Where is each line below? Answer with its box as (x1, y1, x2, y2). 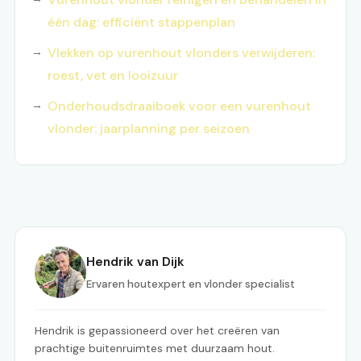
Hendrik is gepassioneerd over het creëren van (35, 323, 280, 338)
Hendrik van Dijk (86, 254, 185, 271)
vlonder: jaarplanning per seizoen (48, 120, 250, 138)
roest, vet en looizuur (48, 67, 178, 85)
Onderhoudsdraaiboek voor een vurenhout (48, 98, 311, 115)
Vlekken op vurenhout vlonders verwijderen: (48, 44, 315, 62)
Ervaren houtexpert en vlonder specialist (86, 277, 295, 292)
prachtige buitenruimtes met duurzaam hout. (35, 341, 275, 356)
